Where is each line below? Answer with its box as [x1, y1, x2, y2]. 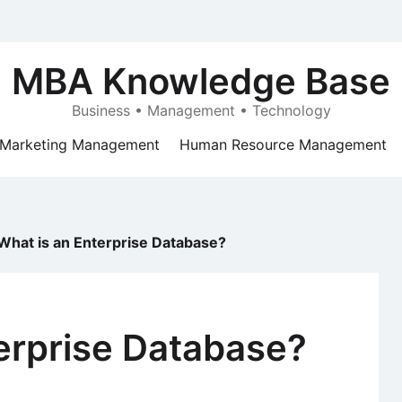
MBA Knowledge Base [12, 59, 390, 103]
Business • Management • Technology [71, 101, 331, 119]
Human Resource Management [179, 135, 387, 153]
